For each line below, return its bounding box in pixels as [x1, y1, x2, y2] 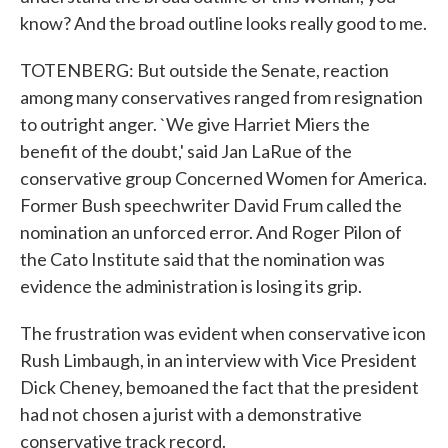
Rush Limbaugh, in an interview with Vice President [20, 349, 417, 371]
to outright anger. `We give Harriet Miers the [20, 113, 370, 135]
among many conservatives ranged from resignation [20, 86, 423, 108]
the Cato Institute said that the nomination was [20, 248, 385, 270]
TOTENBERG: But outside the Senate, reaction [20, 59, 389, 81]
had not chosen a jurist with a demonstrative [20, 403, 362, 425]
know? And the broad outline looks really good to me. [20, 12, 427, 34]
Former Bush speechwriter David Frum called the [20, 194, 402, 216]
